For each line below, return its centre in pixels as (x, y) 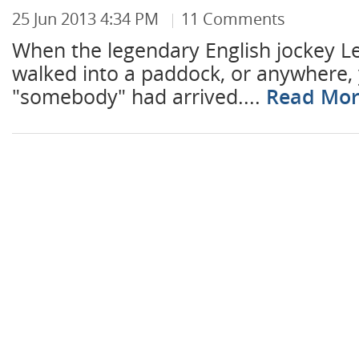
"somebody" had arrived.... (136, 96)
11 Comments (233, 18)
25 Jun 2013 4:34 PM (85, 18)
